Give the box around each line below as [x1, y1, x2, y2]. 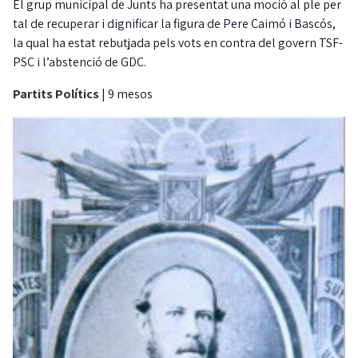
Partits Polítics [13, 86, 101, 103]
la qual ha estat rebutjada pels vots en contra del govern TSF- [13, 34, 343, 52]
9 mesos [108, 86, 153, 103]
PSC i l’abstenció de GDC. [13, 54, 146, 71]
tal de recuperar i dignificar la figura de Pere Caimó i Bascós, [13, 15, 336, 33]
